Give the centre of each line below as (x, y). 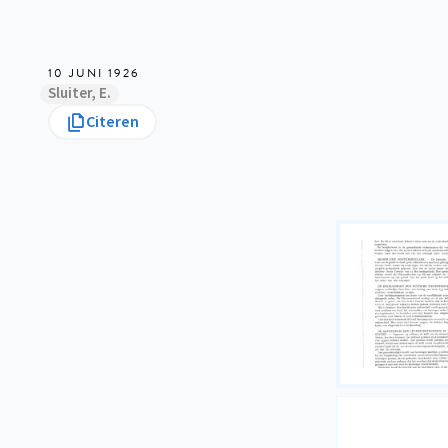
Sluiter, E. (79, 93)
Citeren (112, 122)
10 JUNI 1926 (94, 73)
